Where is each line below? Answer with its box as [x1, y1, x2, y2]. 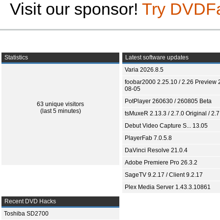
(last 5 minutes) [40, 108, 81, 114]
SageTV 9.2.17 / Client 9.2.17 [125, 171, 203, 178]
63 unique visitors [37, 101, 84, 108]
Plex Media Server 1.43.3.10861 [125, 184, 211, 191]
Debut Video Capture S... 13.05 [125, 122, 208, 129]
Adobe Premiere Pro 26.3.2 [125, 159, 197, 166]
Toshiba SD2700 [4, 210, 49, 217]
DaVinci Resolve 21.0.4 [125, 147, 188, 154]
